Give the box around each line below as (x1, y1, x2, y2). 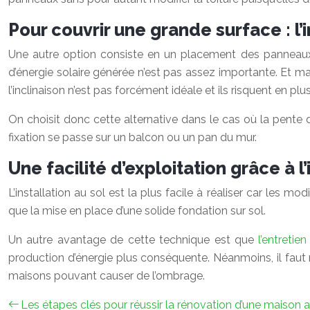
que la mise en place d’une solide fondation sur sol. (8, 204, 266, 217)
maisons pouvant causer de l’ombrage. (8, 269, 205, 282)
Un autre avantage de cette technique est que (8, 233, 259, 246)
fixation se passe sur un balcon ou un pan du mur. (8, 131, 259, 144)
